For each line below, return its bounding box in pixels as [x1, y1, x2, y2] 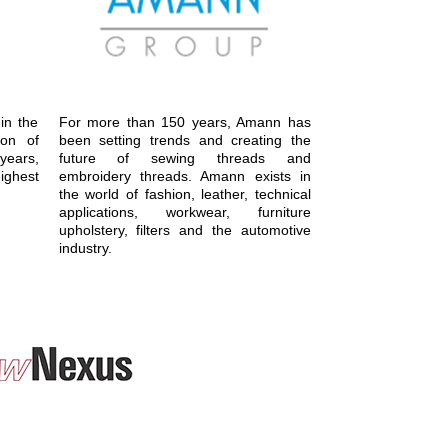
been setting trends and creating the [58, 132, 311, 148]
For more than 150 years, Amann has [58, 114, 311, 130]
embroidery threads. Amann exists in [58, 168, 311, 184]
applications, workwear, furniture [58, 204, 311, 220]
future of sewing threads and [58, 150, 311, 166]
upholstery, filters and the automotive [58, 222, 311, 238]
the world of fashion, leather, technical [58, 186, 311, 202]
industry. [58, 240, 112, 256]
